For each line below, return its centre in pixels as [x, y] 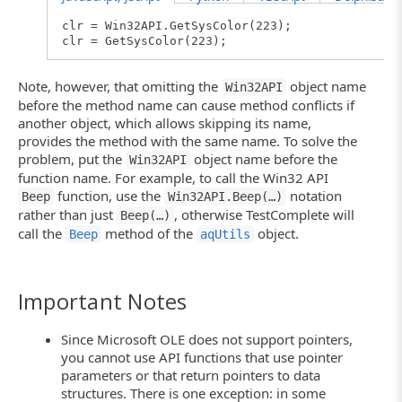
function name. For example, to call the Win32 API [173, 178]
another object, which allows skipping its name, [165, 123]
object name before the [264, 159]
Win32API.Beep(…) [225, 197]
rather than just [67, 215]
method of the [149, 234]
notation [314, 196]
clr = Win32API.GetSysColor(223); [177, 25]
